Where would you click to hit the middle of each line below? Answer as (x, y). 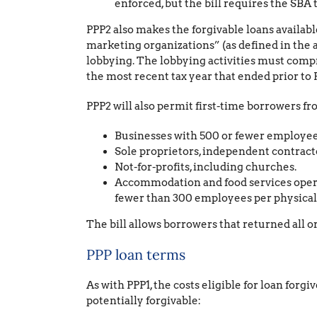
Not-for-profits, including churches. (205, 167)
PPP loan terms (136, 254)
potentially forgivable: (143, 301)
